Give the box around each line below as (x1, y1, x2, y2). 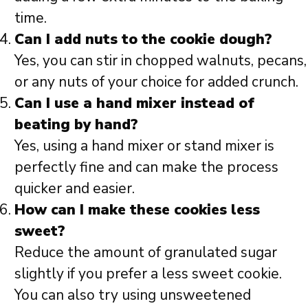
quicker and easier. (14, 178, 135, 198)
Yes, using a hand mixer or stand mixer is (14, 135, 274, 155)
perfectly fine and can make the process (14, 157, 278, 177)
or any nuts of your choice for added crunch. (14, 71, 298, 91)
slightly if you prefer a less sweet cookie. (14, 263, 282, 283)
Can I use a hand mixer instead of (14, 93, 254, 113)
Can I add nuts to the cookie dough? (14, 29, 272, 49)
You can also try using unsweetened (14, 285, 251, 305)
